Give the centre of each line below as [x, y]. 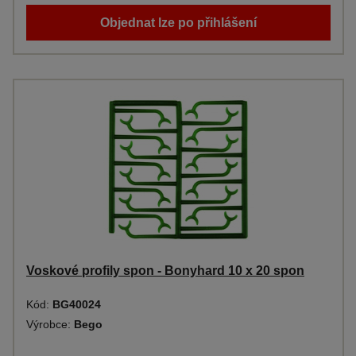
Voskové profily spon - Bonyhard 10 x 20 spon [165, 271]
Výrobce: [50, 324]
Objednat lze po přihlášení [178, 23]
